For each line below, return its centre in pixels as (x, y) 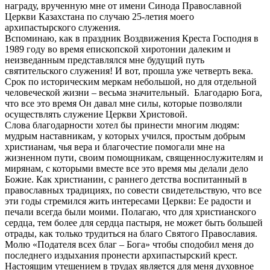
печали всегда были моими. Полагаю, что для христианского (130, 212)
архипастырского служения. (64, 27)
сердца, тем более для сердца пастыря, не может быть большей (134, 222)
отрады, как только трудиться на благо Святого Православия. (131, 233)
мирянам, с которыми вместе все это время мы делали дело (127, 168)
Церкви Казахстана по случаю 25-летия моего (99, 16)
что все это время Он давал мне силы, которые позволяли (124, 103)
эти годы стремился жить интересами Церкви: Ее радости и (128, 201)
